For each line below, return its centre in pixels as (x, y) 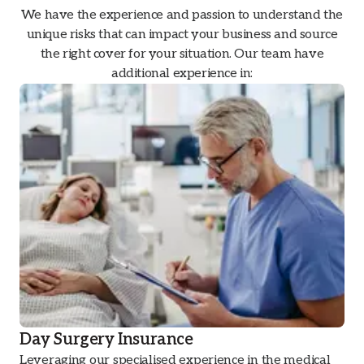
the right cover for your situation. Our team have (182, 54)
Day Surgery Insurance (106, 339)
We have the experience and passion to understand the (182, 15)
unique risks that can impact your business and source (182, 34)
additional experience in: (182, 73)
